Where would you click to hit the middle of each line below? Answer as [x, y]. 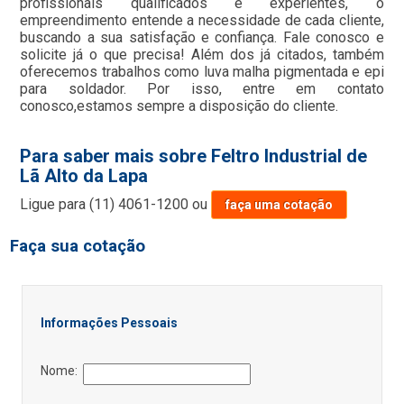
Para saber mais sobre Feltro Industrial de [194, 156]
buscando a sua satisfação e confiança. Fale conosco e [202, 37]
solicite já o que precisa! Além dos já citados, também [202, 55]
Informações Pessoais [109, 323]
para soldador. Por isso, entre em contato [202, 89]
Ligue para [55, 204]
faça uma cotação [280, 205]
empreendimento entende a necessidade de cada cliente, [202, 20]
